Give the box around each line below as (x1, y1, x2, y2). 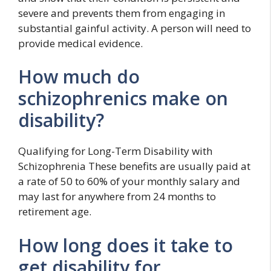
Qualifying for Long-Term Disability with (18, 144, 212, 158)
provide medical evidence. (18, 36, 143, 50)
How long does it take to (18, 232, 233, 258)
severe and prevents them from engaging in (18, 5, 225, 20)
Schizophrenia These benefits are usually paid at (18, 159, 250, 173)
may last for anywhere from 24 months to (18, 189, 216, 203)
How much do (18, 64, 140, 89)
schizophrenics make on (18, 86, 228, 111)
